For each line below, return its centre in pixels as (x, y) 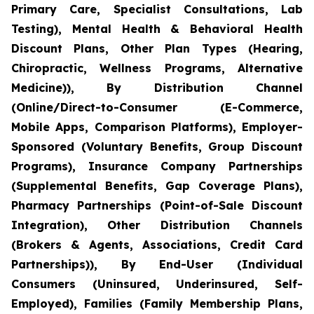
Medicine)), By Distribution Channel (157, 87)
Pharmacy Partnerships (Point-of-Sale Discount (157, 205)
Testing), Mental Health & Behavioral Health (157, 28)
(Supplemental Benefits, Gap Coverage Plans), (157, 185)
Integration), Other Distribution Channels (157, 225)
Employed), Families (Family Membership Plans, (157, 303)
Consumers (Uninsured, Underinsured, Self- (157, 284)
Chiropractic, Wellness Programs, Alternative (157, 68)
